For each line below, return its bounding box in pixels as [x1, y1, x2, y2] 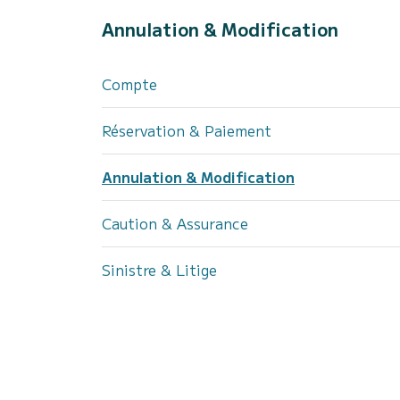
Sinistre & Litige [102, 259, 217, 280]
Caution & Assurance [102, 212, 248, 234]
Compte [102, 73, 157, 95]
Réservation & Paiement [102, 120, 271, 141]
